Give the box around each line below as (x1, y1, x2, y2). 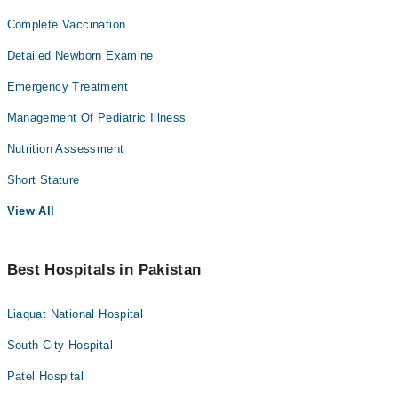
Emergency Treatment (6, 80, 128, 93)
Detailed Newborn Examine (6, 49, 154, 62)
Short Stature (6, 173, 80, 187)
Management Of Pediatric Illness (6, 111, 187, 124)
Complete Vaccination (6, 18, 126, 31)
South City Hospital (6, 338, 113, 352)
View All (6, 204, 55, 218)
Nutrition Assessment (6, 142, 124, 155)
